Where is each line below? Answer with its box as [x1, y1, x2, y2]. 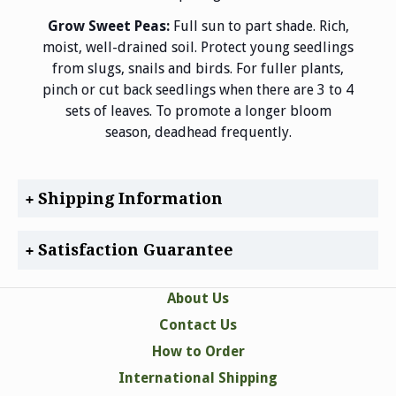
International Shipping [118, 369, 278, 386]
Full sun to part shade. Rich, [172, 17, 349, 34]
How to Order [151, 342, 245, 360]
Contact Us [159, 316, 237, 333]
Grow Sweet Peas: [47, 17, 173, 34]
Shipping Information [38, 188, 223, 208]
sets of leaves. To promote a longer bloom [65, 102, 331, 119]
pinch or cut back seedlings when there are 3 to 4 [42, 80, 354, 98]
